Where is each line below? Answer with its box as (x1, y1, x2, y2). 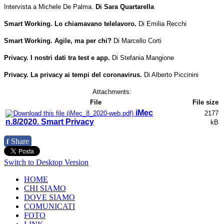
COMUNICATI (24, 202, 75, 211)
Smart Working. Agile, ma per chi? (4, 37, 113, 45)
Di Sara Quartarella (93, 3, 154, 11)
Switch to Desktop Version (4, 158, 88, 167)
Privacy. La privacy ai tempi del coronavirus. (4, 71, 142, 79)
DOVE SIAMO (24, 193, 75, 202)
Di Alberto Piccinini (142, 71, 198, 79)
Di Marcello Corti (113, 37, 161, 45)
